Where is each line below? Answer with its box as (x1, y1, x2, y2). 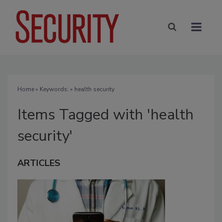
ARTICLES (17, 157, 60, 169)
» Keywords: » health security (34, 85, 114, 93)
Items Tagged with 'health (17, 104, 194, 125)
